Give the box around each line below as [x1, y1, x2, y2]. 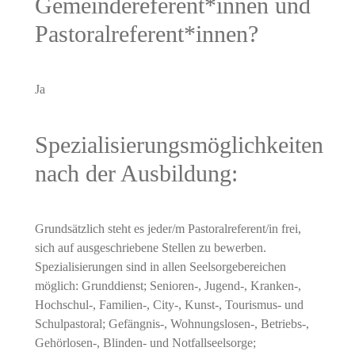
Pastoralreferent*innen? [34, 21, 258, 48]
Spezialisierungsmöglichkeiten [34, 132, 323, 158]
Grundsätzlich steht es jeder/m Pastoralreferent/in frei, [34, 221, 301, 235]
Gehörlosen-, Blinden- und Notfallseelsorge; [34, 335, 256, 349]
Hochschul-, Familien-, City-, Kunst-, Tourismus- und [34, 297, 303, 311]
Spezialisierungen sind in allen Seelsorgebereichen [34, 259, 286, 273]
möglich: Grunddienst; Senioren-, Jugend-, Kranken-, [34, 278, 301, 292]
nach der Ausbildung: [34, 160, 238, 186]
